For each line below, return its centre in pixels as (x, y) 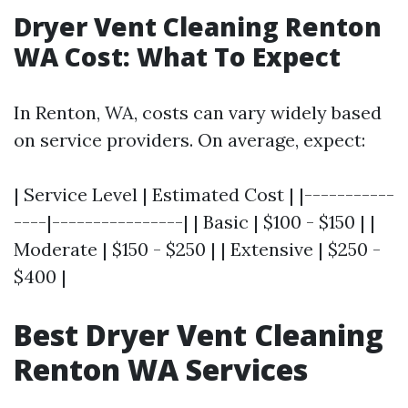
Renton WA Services (161, 369)
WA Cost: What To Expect (177, 56)
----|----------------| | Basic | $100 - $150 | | (194, 222)
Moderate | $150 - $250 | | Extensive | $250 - (197, 249)
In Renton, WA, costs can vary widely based (198, 112)
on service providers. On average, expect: (189, 140)
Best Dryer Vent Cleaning (199, 335)
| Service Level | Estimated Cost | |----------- (204, 194)
